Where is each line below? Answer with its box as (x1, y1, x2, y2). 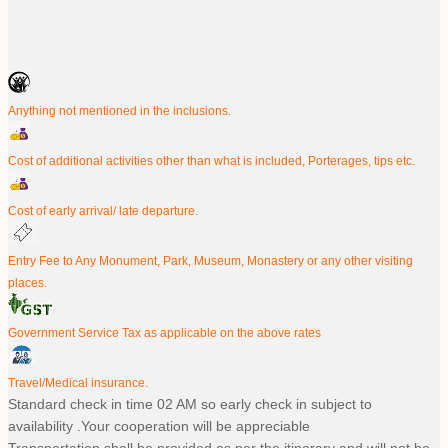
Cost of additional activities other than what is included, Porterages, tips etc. (8, 153, 415, 167)
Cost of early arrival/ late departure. (8, 203, 198, 217)
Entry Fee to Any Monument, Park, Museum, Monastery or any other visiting (8, 253, 413, 267)
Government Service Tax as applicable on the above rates (8, 325, 321, 339)
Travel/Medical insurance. (8, 375, 148, 389)
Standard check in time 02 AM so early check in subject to (8, 395, 372, 412)
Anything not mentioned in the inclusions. (8, 103, 231, 117)
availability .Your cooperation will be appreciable (8, 417, 310, 434)
